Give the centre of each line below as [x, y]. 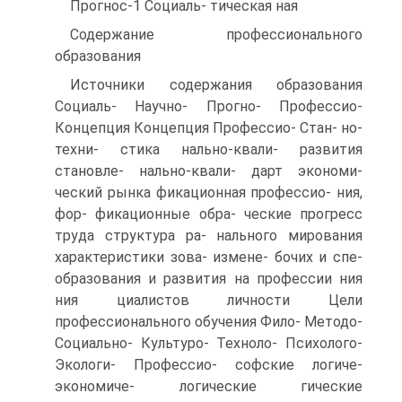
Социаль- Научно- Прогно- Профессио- [209, 106]
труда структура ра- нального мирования [209, 236]
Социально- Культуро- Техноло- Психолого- [209, 343]
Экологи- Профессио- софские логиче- [209, 365]
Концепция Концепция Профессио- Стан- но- [209, 128]
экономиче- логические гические [209, 386]
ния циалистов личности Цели [209, 300]
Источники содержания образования [216, 85]
